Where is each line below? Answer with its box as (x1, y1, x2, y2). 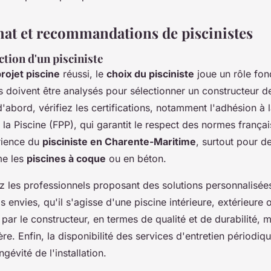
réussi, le (60, 67, 106, 80)
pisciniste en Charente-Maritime (42, 135, 196, 148)
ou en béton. (106, 152, 166, 165)
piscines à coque (27, 152, 106, 165)
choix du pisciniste (106, 67, 194, 80)
